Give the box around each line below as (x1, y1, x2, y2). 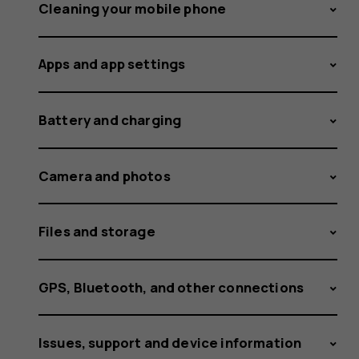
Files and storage (38, 222, 155, 241)
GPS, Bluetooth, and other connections (38, 277, 305, 296)
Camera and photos (38, 166, 171, 185)
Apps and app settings (38, 54, 186, 74)
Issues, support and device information (38, 333, 302, 353)
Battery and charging (38, 110, 182, 129)
